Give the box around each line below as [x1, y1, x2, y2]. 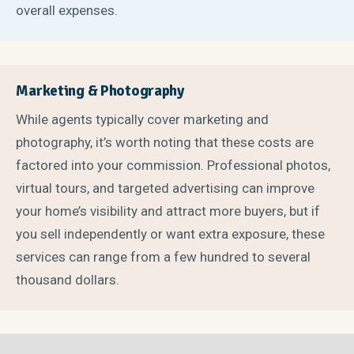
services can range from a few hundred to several [16, 248, 311, 265]
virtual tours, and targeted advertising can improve [16, 179, 315, 196]
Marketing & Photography [16, 81, 184, 101]
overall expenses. [16, 2, 119, 19]
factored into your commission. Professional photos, [16, 156, 331, 173]
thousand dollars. [16, 271, 120, 288]
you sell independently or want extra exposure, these [16, 225, 326, 242]
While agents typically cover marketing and [16, 111, 269, 127]
